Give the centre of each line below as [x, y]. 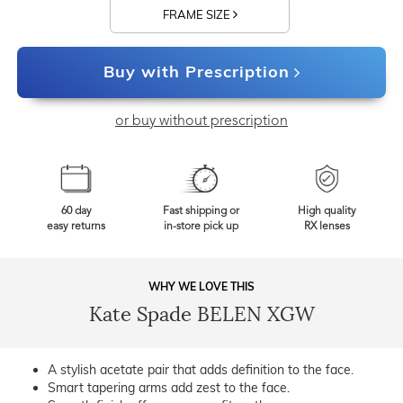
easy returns [76, 227]
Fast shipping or [201, 212]
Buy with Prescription [196, 72]
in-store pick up [201, 227]
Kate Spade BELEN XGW [201, 315]
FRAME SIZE [197, 15]
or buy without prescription [201, 122]
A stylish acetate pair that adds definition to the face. [201, 370]
